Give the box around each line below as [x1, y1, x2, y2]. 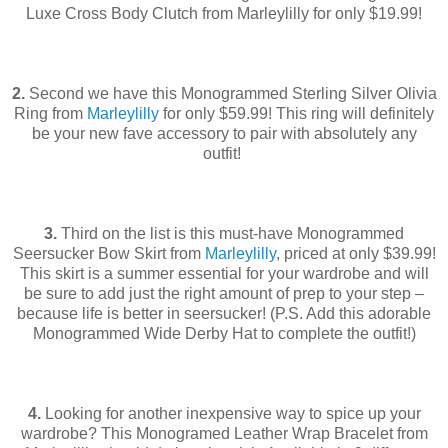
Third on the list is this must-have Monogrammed [57, 225, 404, 243]
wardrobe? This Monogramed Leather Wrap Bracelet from [20, 425, 428, 443]
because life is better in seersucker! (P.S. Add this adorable [17, 305, 431, 323]
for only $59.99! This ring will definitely [159, 105, 434, 123]
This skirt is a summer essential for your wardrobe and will [19, 265, 429, 283]
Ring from [14, 105, 87, 123]
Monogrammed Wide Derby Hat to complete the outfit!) [32, 325, 416, 343]
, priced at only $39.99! [275, 245, 436, 263]
